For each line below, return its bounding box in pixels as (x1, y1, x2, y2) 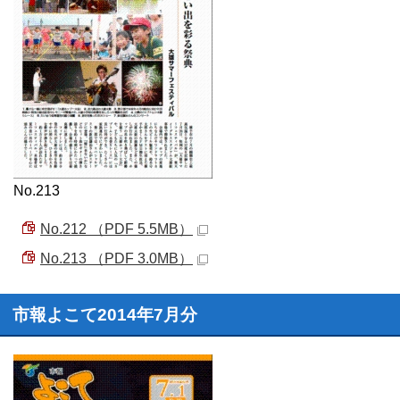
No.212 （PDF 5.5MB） (40, 221, 193, 237)
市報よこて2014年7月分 (12, 305, 197, 324)
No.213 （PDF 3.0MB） (40, 251, 193, 266)
